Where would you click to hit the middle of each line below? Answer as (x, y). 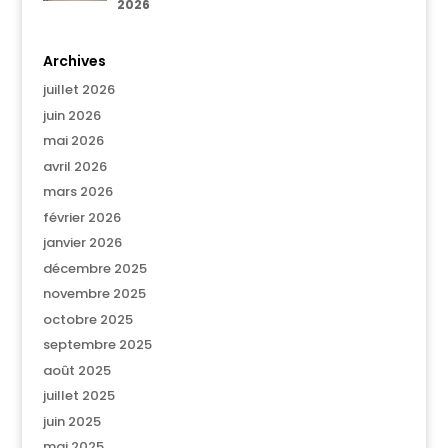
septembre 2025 (97, 344)
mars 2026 (77, 191)
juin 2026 (71, 115)
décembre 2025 (94, 268)
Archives (74, 61)
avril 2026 (74, 166)
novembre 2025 (94, 293)
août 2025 (76, 370)
